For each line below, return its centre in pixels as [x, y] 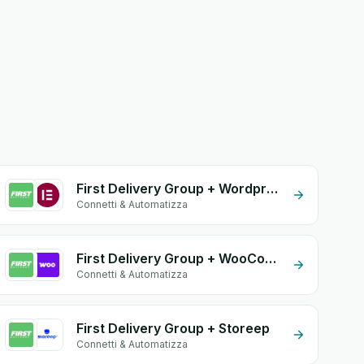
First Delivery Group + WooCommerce [271, 258]
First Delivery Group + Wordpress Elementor [273, 188]
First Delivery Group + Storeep [173, 328]
